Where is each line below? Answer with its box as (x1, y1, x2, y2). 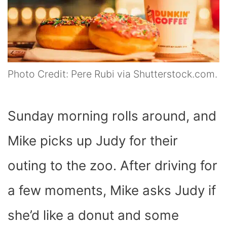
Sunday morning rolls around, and (8, 108, 216, 124)
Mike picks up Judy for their (8, 133, 178, 149)
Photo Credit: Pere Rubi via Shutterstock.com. (8, 68, 217, 81)
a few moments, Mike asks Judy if (8, 182, 216, 199)
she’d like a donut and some (8, 207, 179, 223)
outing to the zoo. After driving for (8, 158, 217, 174)
